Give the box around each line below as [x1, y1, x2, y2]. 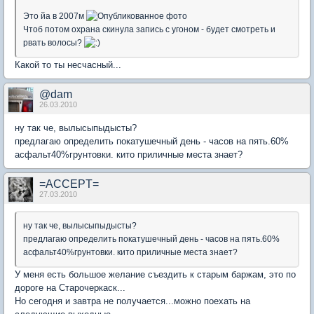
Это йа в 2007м [23, 11, 86, 21]
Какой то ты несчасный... [15, 60, 121, 71]
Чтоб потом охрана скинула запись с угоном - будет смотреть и [23, 25, 275, 35]
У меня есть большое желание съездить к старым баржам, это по [15, 269, 296, 280]
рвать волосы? [23, 38, 84, 48]
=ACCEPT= [39, 178, 99, 191]
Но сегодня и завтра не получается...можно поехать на [15, 296, 250, 307]
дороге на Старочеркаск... [15, 282, 125, 294]
